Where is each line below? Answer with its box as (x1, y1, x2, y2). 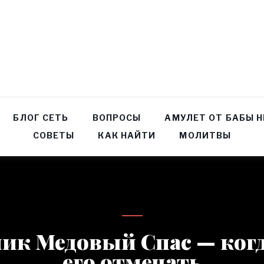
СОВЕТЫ (32, 130, 75, 140)
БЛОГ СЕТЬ (13, 113, 69, 123)
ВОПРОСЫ (92, 113, 141, 123)
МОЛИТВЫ (179, 130, 232, 140)
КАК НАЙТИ (98, 130, 156, 140)
